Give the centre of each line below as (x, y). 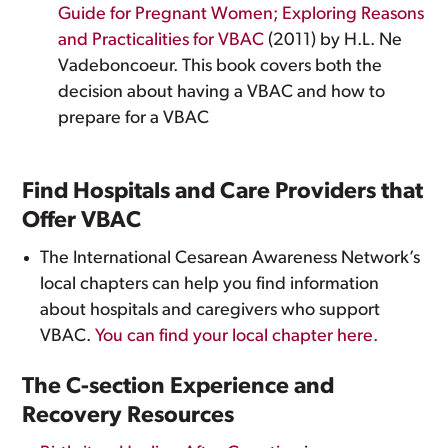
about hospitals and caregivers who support (210, 310)
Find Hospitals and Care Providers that (223, 192)
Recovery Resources (128, 416)
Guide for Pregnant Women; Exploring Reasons (241, 14)
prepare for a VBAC (134, 118)
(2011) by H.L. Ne (333, 40)
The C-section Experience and (178, 387)
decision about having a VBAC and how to (222, 92)
